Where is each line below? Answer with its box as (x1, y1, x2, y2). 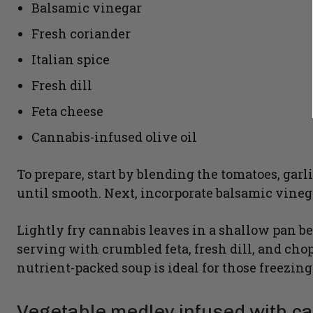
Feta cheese (31, 103, 103, 120)
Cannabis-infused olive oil (31, 129, 197, 146)
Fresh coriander (31, 25, 131, 43)
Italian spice (31, 51, 110, 68)
